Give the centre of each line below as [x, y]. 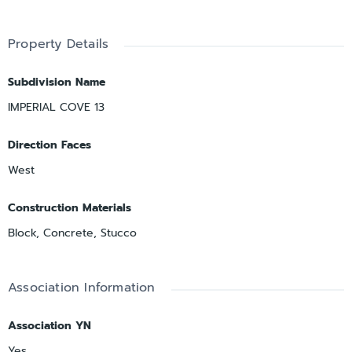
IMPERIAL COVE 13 [56, 107]
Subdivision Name [57, 82]
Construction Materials [70, 207]
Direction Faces [49, 145]
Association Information [82, 287]
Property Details [59, 44]
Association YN [49, 325]
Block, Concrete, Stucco [72, 233]
